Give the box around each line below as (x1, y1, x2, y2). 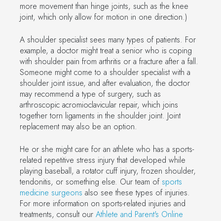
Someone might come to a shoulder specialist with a (20, 66, 190, 78)
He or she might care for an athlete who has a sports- (20, 143, 194, 155)
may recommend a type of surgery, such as (20, 88, 161, 100)
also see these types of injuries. (82, 186, 190, 198)
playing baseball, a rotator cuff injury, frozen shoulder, (20, 165, 196, 177)
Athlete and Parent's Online (96, 208, 183, 220)
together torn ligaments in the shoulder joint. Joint (20, 110, 181, 121)
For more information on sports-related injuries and (20, 197, 185, 209)
